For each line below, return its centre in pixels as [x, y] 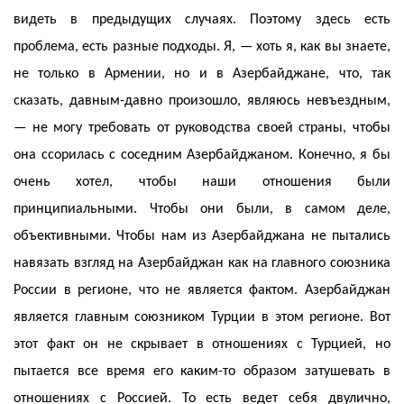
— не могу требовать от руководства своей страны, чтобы [202, 129]
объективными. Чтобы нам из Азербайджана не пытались [202, 237]
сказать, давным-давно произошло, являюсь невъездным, [202, 101]
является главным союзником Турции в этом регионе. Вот [202, 318]
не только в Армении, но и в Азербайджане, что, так [202, 74]
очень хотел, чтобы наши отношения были [202, 183]
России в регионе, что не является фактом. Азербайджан [202, 291]
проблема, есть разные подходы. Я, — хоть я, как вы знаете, [202, 47]
